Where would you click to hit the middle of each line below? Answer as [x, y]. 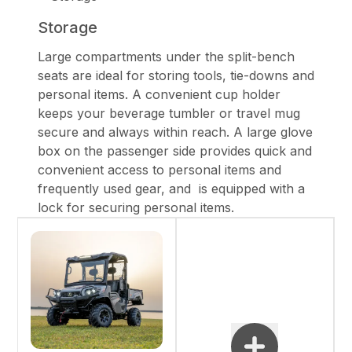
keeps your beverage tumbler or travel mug [169, 113]
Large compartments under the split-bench [166, 56]
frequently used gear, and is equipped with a [171, 188]
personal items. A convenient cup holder [159, 94]
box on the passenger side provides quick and [175, 150]
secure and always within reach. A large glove [175, 132]
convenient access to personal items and [159, 169]
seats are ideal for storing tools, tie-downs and [176, 75]
